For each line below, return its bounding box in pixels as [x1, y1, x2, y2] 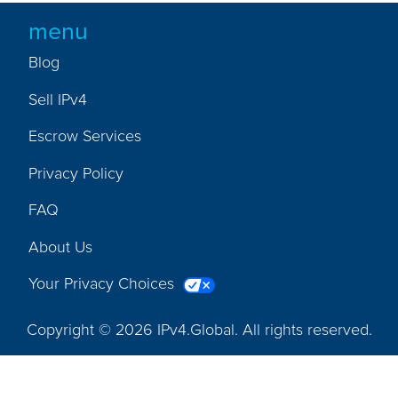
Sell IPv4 [28, 89, 88, 108]
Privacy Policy [28, 163, 124, 182]
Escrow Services [28, 126, 142, 146]
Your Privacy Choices [28, 274, 179, 293]
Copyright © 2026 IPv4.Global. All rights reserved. [26, 319, 372, 338]
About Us [28, 236, 93, 256]
